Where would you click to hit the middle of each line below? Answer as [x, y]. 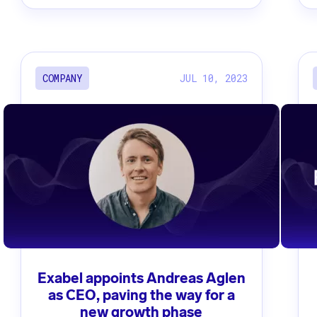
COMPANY [62, 79]
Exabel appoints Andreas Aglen [141, 278]
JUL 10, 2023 [214, 78]
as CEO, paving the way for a [141, 295]
